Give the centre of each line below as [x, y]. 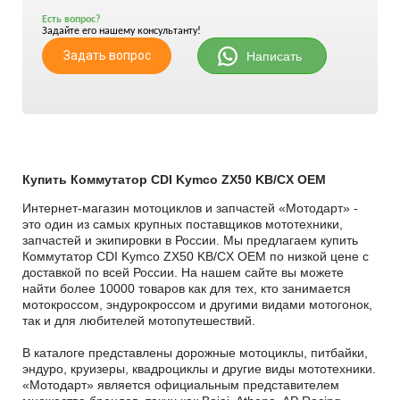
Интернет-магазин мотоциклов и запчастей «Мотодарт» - [190, 208]
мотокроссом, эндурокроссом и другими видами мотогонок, [197, 305]
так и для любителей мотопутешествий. [139, 321]
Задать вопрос [107, 56]
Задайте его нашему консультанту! [121, 32]
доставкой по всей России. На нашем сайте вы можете [183, 273]
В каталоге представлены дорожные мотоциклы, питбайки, [195, 353]
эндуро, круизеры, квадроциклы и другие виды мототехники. [199, 369]
